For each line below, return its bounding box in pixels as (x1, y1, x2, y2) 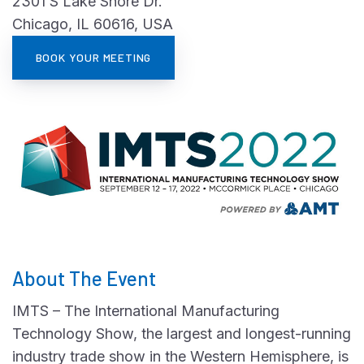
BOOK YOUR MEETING (35, 50, 152, 64)
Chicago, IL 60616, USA (12, 15, 173, 32)
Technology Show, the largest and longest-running (12, 325, 351, 342)
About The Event (12, 266, 156, 290)
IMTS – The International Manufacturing (12, 302, 279, 319)
